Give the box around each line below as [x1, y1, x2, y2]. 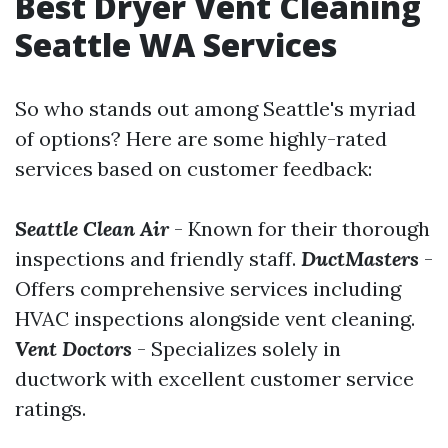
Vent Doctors [15, 335, 132, 361]
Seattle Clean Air [15, 215, 169, 241]
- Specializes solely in [132, 335, 341, 361]
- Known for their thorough [169, 215, 430, 241]
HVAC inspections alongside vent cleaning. [15, 305, 415, 331]
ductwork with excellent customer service [15, 365, 414, 391]
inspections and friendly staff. [15, 245, 301, 271]
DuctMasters [301, 245, 419, 271]
